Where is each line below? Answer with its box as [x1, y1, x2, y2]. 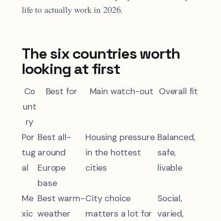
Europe [37, 162, 66, 173]
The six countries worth [22, 43, 180, 63]
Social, [157, 192, 182, 204]
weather [37, 208, 71, 219]
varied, [157, 208, 184, 219]
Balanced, [157, 131, 195, 143]
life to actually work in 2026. [22, 3, 123, 15]
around [37, 147, 66, 158]
